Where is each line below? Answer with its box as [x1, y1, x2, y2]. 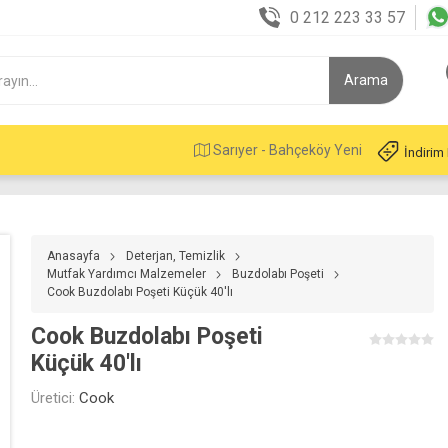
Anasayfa [47, 249, 101, 263]
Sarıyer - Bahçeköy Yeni [210, 142, 362, 158]
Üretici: [31, 389, 76, 407]
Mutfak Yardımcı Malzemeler [47, 267, 207, 281]
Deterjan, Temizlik [126, 249, 226, 263]
